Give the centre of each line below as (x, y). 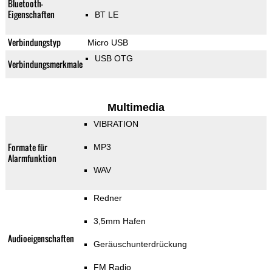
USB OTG (114, 59)
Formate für (27, 148)
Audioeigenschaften (41, 239)
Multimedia (136, 108)
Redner (107, 198)
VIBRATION (116, 124)
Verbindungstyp (34, 42)
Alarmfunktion (32, 158)
